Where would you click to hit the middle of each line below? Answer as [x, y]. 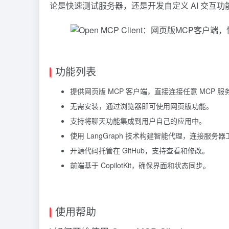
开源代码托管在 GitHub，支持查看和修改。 [140, 150]
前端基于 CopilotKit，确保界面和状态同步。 [140, 165]
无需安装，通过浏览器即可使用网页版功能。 [142, 106]
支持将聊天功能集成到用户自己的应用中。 [138, 120]
